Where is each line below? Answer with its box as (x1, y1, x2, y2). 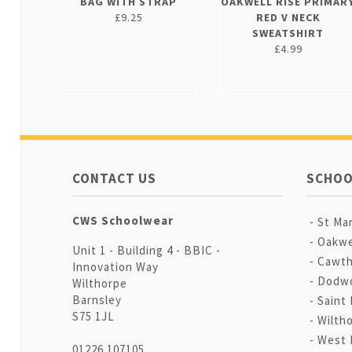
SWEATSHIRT (252, 26, 324, 40)
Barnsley (72, 292, 122, 307)
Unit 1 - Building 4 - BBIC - (72, 243, 221, 258)
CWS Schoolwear (72, 213, 174, 228)
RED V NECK (255, 10, 321, 24)
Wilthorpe (72, 276, 127, 291)
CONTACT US (72, 170, 156, 187)
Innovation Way (72, 259, 159, 274)
